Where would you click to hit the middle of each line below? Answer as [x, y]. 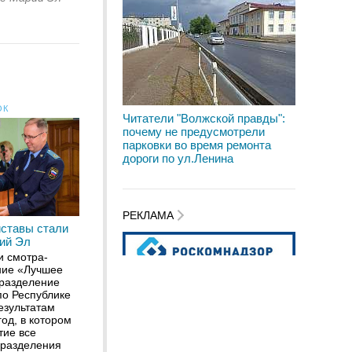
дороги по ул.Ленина [178, 158]
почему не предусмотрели [194, 132]
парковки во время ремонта [197, 145]
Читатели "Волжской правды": [204, 118]
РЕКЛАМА [150, 216]
